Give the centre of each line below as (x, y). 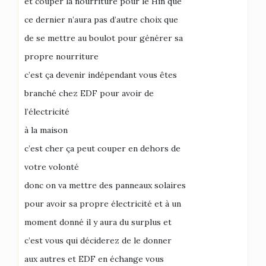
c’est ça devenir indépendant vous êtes (101, 75)
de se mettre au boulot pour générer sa (104, 38)
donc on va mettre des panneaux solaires (105, 185)
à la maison (46, 130)
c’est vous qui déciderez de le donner (98, 240)
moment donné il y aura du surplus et (98, 222)
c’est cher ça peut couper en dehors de (102, 148)
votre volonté (52, 167)
